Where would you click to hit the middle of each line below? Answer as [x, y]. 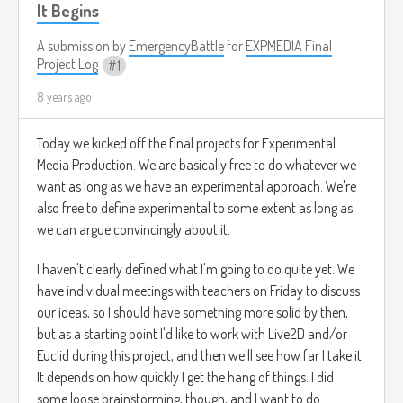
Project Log [67, 64]
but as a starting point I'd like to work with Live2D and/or [192, 334]
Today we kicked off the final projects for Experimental [186, 143]
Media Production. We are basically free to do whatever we [197, 165]
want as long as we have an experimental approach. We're [197, 187]
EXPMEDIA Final [289, 46]
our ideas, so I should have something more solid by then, [193, 313]
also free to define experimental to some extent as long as [195, 208]
